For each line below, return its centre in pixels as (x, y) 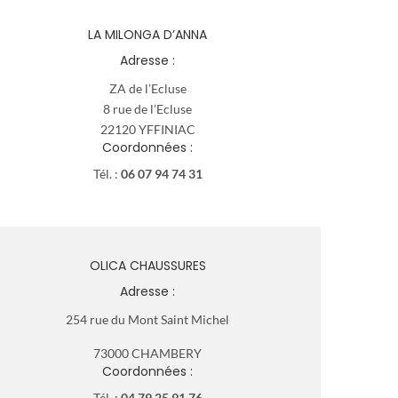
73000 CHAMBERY (147, 353)
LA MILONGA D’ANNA (147, 34)
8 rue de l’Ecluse (147, 108)
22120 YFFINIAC (147, 129)
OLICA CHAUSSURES (147, 265)
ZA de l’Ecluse (147, 88)
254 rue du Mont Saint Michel (147, 319)
